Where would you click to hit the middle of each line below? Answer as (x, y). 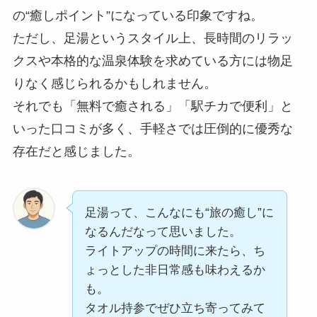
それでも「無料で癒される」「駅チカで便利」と (152, 106)
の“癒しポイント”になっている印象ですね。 (138, 15)
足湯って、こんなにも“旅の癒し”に (179, 213)
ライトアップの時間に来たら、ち (175, 251)
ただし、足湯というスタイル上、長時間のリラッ (152, 38)
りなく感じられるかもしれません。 (114, 83)
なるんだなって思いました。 (163, 232)
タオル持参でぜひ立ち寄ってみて (175, 309)
